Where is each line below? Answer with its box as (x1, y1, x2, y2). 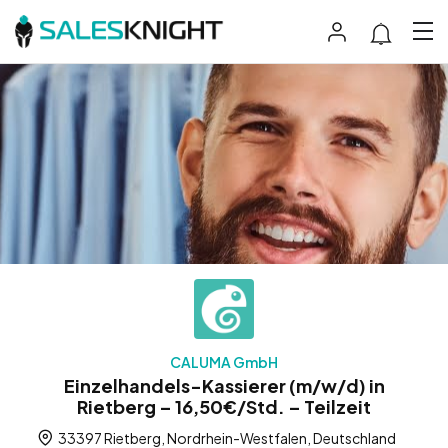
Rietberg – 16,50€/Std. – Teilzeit (77, 394, 371, 418)
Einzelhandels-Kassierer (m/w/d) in (63, 373, 385, 397)
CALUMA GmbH (170, 352, 278, 371)
